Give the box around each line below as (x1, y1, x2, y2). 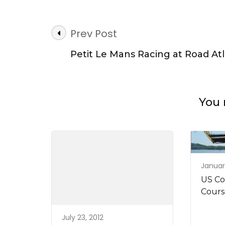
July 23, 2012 (62, 212, 103, 222)
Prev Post (70, 27, 117, 41)
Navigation (51, 37, 153, 65)
